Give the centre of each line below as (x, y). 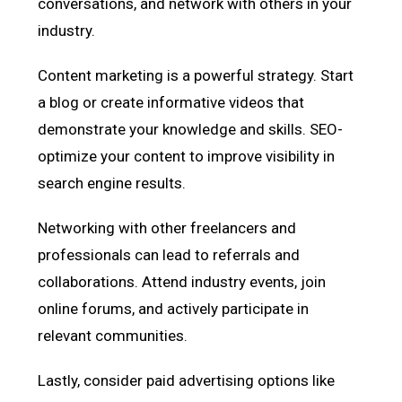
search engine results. (112, 183)
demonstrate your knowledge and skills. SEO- (191, 129)
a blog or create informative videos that (171, 102)
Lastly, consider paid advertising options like (187, 380)
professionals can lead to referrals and (169, 254)
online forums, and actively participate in (174, 308)
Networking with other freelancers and (167, 227)
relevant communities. (113, 335)
